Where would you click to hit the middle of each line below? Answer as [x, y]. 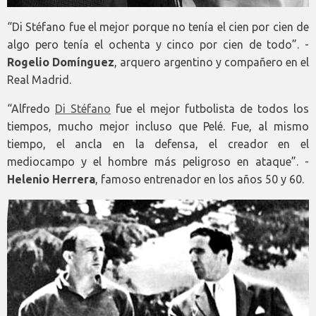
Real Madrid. [39, 80]
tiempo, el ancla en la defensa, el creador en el [158, 144]
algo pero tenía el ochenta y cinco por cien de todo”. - [158, 45]
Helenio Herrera [51, 180]
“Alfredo [31, 109]
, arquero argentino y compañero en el [212, 62]
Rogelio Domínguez [61, 62]
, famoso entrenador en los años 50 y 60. [200, 180]
